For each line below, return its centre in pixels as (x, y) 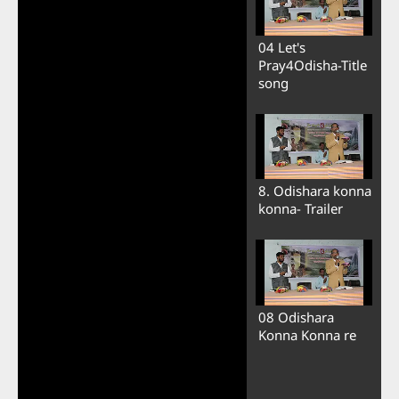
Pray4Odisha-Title (313, 65)
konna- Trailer (300, 209)
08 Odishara (296, 318)
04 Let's (281, 47)
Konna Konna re (307, 335)
